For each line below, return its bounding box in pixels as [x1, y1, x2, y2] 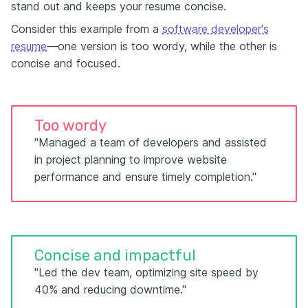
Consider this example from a [11, 22, 162, 36]
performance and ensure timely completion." [34, 170, 256, 184]
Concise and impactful [34, 246, 196, 265]
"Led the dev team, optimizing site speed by [34, 265, 258, 279]
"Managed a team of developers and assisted [34, 135, 267, 149]
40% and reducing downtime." [34, 283, 186, 296]
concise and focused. [11, 56, 120, 70]
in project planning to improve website [34, 153, 227, 166]
